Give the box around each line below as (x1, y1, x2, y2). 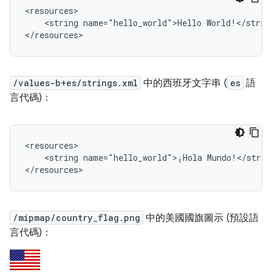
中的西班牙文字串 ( (141, 77, 227, 90)
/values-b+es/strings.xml (13, 77, 138, 89)
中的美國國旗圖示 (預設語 (143, 212, 259, 225)
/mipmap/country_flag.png (13, 212, 140, 224)
